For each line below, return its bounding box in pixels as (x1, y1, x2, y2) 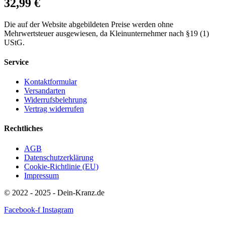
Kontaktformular (24, 77, 77, 86)
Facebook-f (4, 205, 40, 214)
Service (4, 57, 29, 66)
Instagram (42, 205, 73, 214)
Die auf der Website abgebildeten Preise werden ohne (4, 20, 173, 29)
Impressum (24, 171, 59, 180)
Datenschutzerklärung (24, 153, 93, 162)
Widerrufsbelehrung (24, 95, 87, 104)
